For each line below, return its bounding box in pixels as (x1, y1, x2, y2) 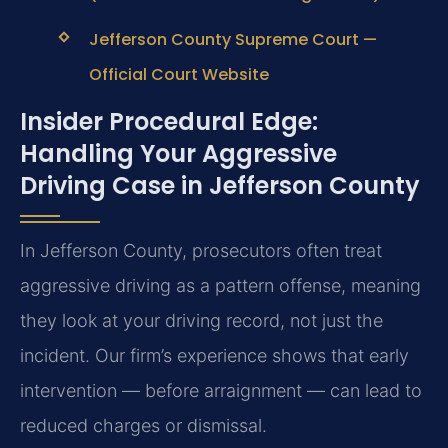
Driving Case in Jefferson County (20, 168, 420, 202)
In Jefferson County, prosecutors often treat (20, 239, 382, 261)
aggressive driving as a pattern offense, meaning (20, 274, 421, 296)
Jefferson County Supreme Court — (88, 28, 377, 52)
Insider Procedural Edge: (20, 104, 318, 138)
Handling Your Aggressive (20, 136, 337, 170)
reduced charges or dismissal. (20, 414, 267, 436)
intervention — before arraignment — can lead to (20, 379, 422, 401)
